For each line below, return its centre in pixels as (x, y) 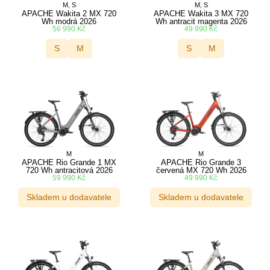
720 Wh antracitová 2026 (69, 170)
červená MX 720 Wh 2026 (201, 170)
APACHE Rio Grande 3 (201, 162)
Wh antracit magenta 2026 (201, 21)
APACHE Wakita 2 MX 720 (69, 13)
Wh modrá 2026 (69, 21)
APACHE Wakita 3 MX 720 (201, 13)
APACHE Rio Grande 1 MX (69, 162)
